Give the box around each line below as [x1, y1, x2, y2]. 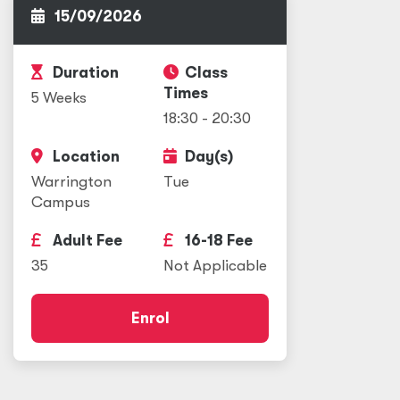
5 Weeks [31, 89, 87, 106]
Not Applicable [163, 257, 267, 274]
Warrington [31, 173, 112, 190]
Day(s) [181, 148, 233, 165]
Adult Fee [49, 232, 122, 249]
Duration [49, 64, 119, 81]
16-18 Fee [181, 232, 253, 249]
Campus [31, 194, 90, 211]
